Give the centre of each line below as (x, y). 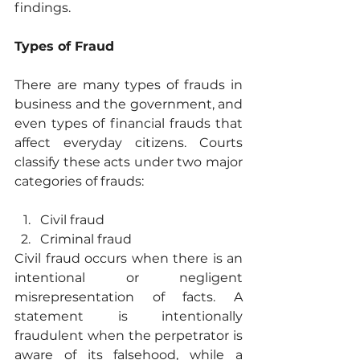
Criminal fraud (86, 239)
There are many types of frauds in (129, 85)
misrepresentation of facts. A (129, 297)
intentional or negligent (129, 278)
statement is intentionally (129, 317)
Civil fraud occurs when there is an (129, 259)
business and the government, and (129, 104)
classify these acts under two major (129, 162)
